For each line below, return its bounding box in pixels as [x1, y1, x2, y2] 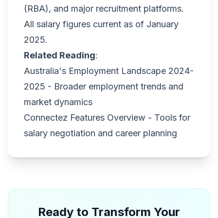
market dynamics [24, 97, 92, 107]
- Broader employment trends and [45, 81, 183, 91]
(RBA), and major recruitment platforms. [24, 3, 184, 14]
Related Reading [24, 50, 95, 60]
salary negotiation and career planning [24, 128, 177, 138]
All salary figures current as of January [24, 19, 179, 29]
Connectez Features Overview [24, 112, 145, 123]
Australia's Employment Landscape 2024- [24, 66, 194, 76]
